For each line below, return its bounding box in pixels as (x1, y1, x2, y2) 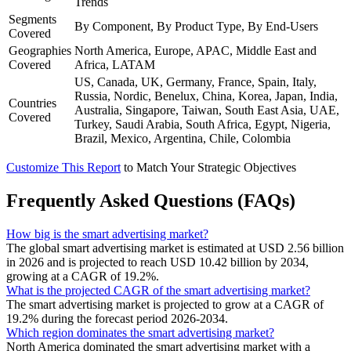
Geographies (9, 44, 71, 57)
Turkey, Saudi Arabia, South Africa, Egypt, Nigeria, (74, 118, 331, 131)
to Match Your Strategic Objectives (124, 161, 296, 174)
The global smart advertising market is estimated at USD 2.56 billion (6, 241, 344, 255)
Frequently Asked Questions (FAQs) (6, 190, 295, 211)
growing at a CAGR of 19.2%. (6, 269, 159, 283)
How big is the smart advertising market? (6, 226, 208, 241)
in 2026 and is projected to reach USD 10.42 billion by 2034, (6, 255, 309, 269)
